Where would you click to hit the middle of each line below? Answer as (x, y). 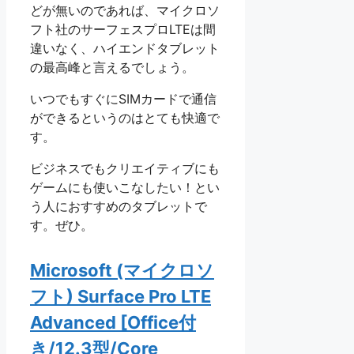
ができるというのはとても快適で (125, 118)
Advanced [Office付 (113, 323)
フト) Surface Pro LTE (121, 297)
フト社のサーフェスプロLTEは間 (123, 30)
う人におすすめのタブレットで (119, 207)
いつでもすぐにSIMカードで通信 (123, 99)
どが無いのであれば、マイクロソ (125, 11)
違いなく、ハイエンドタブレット (125, 49)
